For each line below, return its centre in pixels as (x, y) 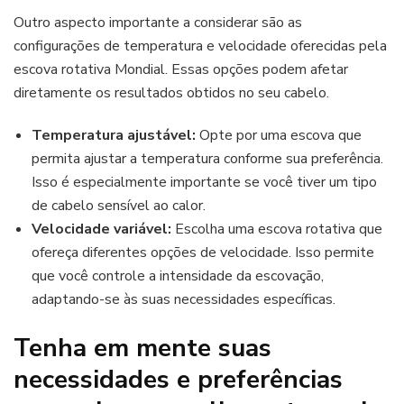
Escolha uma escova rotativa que (277, 230)
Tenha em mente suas (142, 349)
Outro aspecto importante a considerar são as (158, 23)
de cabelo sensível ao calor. (119, 206)
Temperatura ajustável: (114, 136)
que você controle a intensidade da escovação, (178, 276)
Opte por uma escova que (279, 136)
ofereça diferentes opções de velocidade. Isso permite (203, 253)
